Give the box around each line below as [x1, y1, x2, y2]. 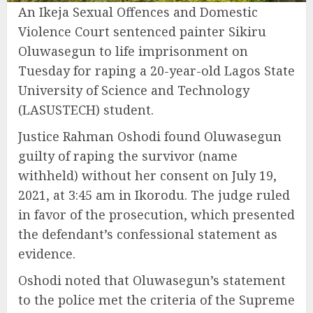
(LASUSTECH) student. [18, 101, 154, 119]
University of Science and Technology [18, 82, 249, 99]
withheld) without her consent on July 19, [18, 167, 277, 184]
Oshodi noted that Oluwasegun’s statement [18, 272, 286, 289]
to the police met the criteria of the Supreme [18, 291, 295, 309]
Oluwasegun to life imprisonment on [18, 43, 248, 60]
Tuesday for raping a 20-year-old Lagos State [18, 62, 295, 80]
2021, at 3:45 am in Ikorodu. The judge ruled [18, 187, 290, 204]
